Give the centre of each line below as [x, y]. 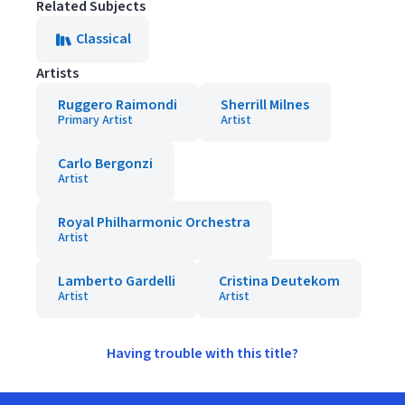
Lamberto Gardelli [117, 281]
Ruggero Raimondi [118, 105]
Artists [57, 73]
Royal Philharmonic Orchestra [154, 222]
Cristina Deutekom [279, 281]
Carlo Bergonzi [105, 164]
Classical [104, 39]
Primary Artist [95, 120]
